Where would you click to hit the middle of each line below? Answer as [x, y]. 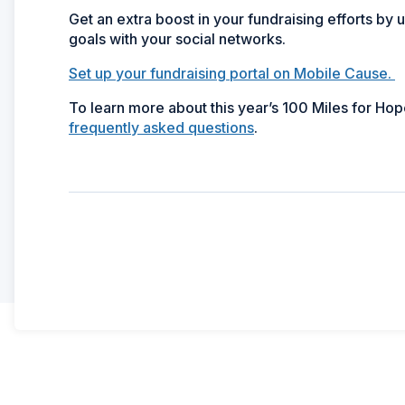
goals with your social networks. [177, 38]
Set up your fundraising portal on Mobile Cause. [232, 73]
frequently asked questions [161, 127]
